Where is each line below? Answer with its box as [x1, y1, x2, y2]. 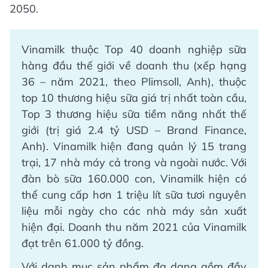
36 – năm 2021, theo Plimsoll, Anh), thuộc [22, 75, 246, 89]
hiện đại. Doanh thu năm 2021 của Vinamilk [22, 220, 246, 234]
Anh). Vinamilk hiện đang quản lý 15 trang [22, 139, 246, 154]
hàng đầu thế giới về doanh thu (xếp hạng [22, 59, 246, 73]
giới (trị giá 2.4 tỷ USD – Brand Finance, [22, 123, 246, 138]
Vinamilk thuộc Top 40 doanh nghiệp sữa [22, 42, 246, 57]
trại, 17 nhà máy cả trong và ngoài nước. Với [22, 156, 246, 170]
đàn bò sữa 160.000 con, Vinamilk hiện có [22, 172, 246, 186]
